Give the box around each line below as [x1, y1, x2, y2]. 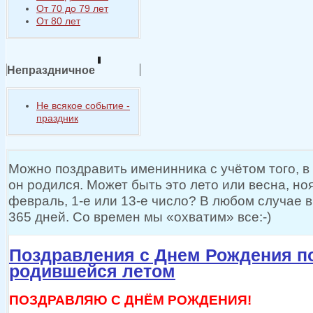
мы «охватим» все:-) [140, 209, 271, 224]
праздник [36, 112, 78, 124]
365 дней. [8, 209, 69, 224]
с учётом [210, 161, 265, 176]
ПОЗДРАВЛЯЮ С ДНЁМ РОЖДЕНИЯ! [9, 291, 252, 307]
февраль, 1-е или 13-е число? [8, 193, 200, 208]
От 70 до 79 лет [36, 3, 108, 15]
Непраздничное [7, 63, 95, 76]
